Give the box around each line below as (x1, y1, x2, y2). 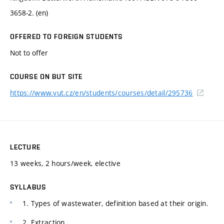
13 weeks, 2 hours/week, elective (10, 158, 120, 168)
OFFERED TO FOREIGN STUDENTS (10, 32, 123, 40)
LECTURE (10, 142, 40, 151)
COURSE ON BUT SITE (10, 72, 83, 80)
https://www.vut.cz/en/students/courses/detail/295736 (10, 87, 193, 97)
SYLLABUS (10, 182, 46, 191)
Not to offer (10, 47, 48, 57)
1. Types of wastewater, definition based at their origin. (22, 198, 208, 208)
